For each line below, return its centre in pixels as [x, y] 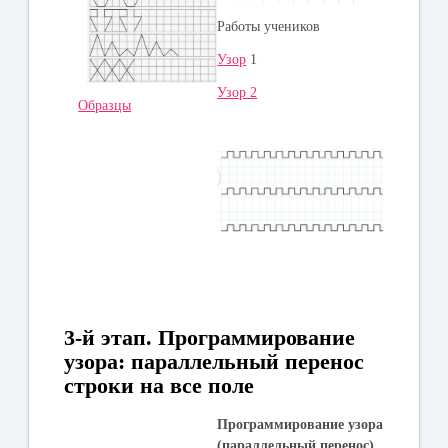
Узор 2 [237, 92]
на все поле [197, 385]
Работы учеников [269, 26]
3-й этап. [111, 337]
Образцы [105, 105]
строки [102, 385]
